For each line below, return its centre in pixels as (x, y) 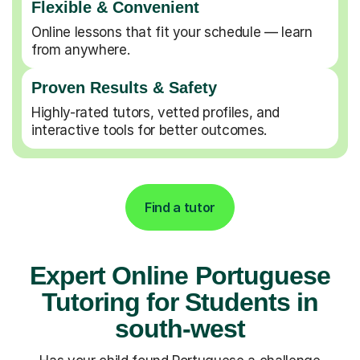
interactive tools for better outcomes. (149, 130)
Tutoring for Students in (180, 302)
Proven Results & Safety (124, 87)
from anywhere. (81, 49)
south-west (180, 328)
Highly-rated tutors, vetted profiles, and (156, 112)
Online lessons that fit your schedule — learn (172, 32)
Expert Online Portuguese (180, 275)
